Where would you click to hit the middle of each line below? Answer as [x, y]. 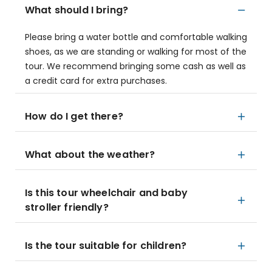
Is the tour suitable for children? [106, 246]
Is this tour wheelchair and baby [106, 193]
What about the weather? [90, 155]
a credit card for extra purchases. [96, 81]
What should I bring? [76, 10]
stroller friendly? [67, 207]
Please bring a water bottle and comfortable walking [136, 37]
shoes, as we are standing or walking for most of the [136, 52]
